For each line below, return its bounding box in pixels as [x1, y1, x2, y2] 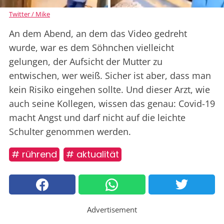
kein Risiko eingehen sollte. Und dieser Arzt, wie [9, 83, 210, 96]
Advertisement [87, 204, 137, 215]
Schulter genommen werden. [9, 125, 131, 138]
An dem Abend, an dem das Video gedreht [9, 27, 187, 40]
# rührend [11, 148, 57, 161]
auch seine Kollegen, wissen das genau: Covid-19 [9, 97, 215, 110]
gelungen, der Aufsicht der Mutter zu [9, 55, 162, 68]
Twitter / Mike [9, 9, 50, 19]
